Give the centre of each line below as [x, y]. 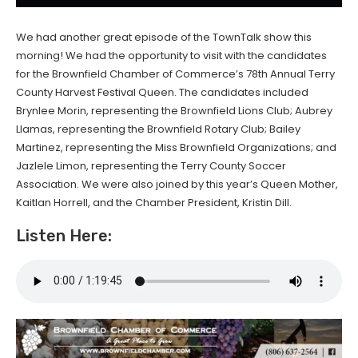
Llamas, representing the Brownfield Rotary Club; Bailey [158, 129]
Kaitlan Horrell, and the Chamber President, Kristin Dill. [154, 202]
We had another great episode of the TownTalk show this [164, 37]
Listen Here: [64, 235]
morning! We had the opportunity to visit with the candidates [171, 55]
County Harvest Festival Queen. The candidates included [162, 92]
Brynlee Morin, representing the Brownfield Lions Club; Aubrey [174, 110]
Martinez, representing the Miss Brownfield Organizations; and [176, 147]
